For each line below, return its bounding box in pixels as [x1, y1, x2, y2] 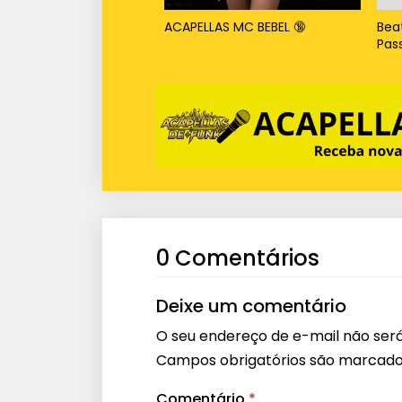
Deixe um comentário [156, 293, 346, 319]
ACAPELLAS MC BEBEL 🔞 [163, 17, 306, 36]
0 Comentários [156, 242, 319, 273]
